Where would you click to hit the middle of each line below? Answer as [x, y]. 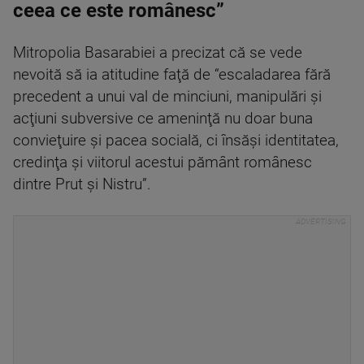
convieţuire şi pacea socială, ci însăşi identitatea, [176, 140]
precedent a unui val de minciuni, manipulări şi [167, 96]
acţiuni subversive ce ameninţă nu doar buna [163, 118]
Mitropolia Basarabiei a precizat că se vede [158, 52]
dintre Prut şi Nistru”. [82, 184]
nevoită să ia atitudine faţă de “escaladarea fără [172, 74]
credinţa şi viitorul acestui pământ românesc [162, 162]
